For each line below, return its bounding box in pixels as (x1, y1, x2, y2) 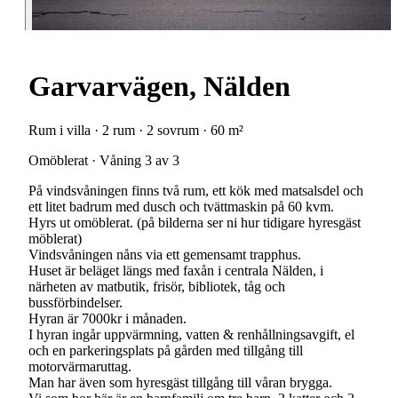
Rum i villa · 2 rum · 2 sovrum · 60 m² (28, 122, 243, 138)
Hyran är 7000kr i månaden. (28, 310, 187, 326)
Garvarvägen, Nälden (28, 70, 291, 103)
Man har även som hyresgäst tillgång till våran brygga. (28, 374, 332, 390)
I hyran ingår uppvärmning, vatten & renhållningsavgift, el (28, 326, 354, 342)
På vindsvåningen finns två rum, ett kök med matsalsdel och (28, 182, 363, 198)
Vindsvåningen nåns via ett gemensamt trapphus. (28, 246, 301, 262)
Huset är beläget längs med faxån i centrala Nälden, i (28, 262, 323, 278)
